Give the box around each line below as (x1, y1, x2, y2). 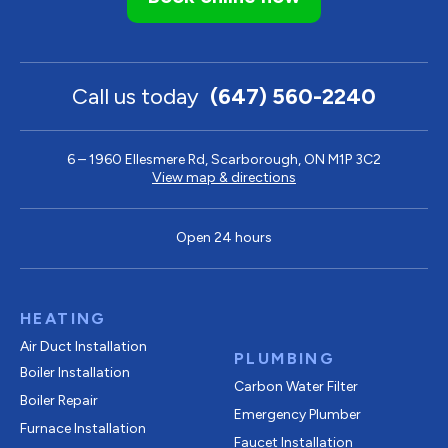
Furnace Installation (20, 419, 146, 437)
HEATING (20, 308, 107, 328)
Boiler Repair (20, 391, 98, 409)
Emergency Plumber (234, 405, 361, 423)
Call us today (72, 82, 204, 110)
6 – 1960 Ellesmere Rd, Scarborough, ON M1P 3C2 (67, 150, 381, 168)
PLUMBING (234, 348, 336, 368)
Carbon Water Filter (234, 377, 358, 395)
